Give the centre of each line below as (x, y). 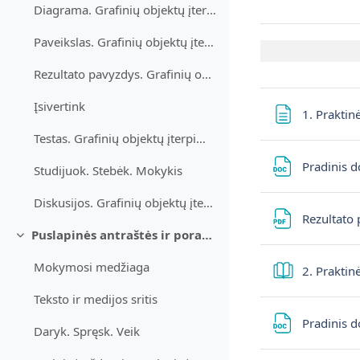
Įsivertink (60, 106)
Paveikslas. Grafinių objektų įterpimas (209, 42)
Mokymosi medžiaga (92, 267)
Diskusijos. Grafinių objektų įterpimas (209, 203)
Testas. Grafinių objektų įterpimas (201, 139)
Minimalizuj (50, 242)
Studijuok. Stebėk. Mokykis (108, 171)
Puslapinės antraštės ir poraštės (207, 235)
